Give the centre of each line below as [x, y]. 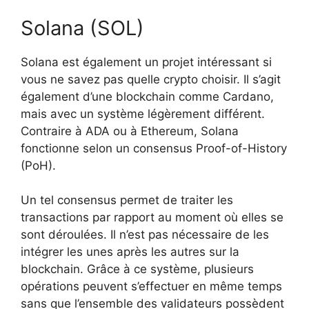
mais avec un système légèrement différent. [143, 113]
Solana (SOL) [82, 28]
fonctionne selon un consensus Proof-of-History [154, 148]
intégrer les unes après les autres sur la [130, 252]
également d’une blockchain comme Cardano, [147, 96]
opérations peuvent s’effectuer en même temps [151, 287]
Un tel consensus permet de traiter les [127, 200]
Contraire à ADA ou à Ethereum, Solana [130, 131]
